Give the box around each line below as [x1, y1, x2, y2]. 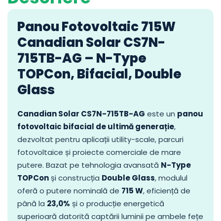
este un [145, 108, 177, 119]
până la [17, 198, 47, 209]
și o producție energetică [70, 198, 164, 209]
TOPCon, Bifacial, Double [17, 65, 182, 83]
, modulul [155, 172, 187, 183]
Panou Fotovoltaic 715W [17, 17, 176, 36]
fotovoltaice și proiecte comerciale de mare [17, 147, 181, 157]
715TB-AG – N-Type [17, 49, 147, 67]
